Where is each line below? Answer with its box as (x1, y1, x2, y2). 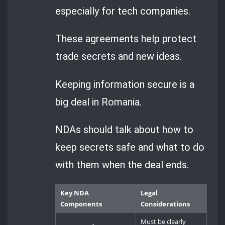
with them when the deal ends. (55, 158, 189, 171)
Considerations (141, 199, 190, 209)
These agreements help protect (55, 33, 197, 45)
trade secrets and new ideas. (55, 50, 182, 63)
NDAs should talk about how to (55, 123, 194, 136)
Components (60, 199, 102, 209)
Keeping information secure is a (55, 78, 195, 90)
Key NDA (60, 188, 89, 198)
